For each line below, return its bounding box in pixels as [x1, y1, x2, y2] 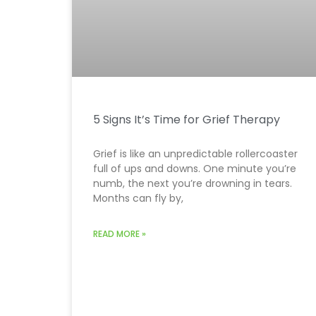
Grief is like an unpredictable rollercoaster [93, 146, 298, 161]
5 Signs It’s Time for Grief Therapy [93, 111, 280, 128]
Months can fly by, [93, 190, 183, 205]
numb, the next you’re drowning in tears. [93, 176, 292, 190]
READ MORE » [93, 227, 146, 240]
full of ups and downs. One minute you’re [93, 161, 296, 176]
